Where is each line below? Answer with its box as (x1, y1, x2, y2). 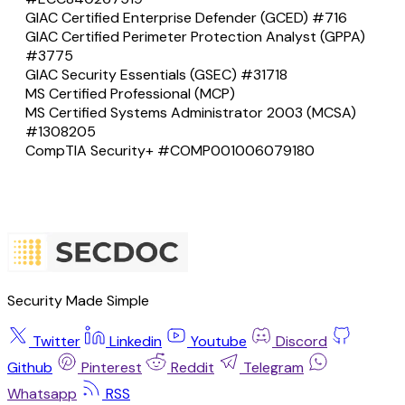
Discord (276, 332, 327, 352)
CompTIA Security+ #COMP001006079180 (25, 140, 315, 160)
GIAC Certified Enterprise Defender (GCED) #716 (25, 7, 347, 27)
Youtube (191, 332, 247, 352)
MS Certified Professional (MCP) (25, 83, 235, 103)
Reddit (171, 358, 214, 378)
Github (7, 358, 52, 378)
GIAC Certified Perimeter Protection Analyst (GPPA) (25, 26, 365, 46)
